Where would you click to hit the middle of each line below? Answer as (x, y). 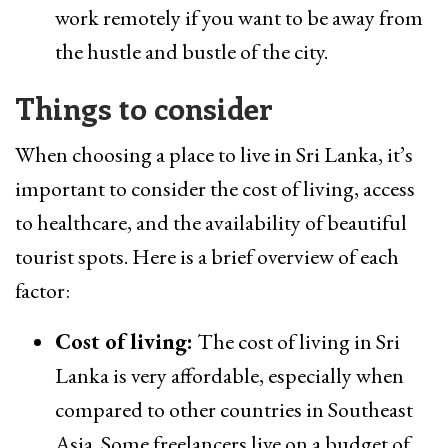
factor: (42, 291)
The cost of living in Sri (296, 342)
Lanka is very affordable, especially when (229, 376)
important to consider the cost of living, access (215, 189)
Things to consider (144, 108)
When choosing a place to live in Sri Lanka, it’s (214, 155)
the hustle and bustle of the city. (191, 52)
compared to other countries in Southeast (234, 410)
